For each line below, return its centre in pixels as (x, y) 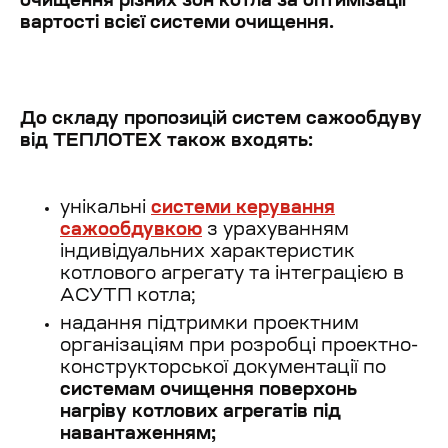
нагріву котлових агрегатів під (200, 413)
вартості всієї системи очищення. (177, 24)
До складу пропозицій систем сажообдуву (223, 120)
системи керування (243, 209)
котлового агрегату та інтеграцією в (232, 275)
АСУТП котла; (127, 297)
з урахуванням (275, 231)
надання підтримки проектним (209, 325)
